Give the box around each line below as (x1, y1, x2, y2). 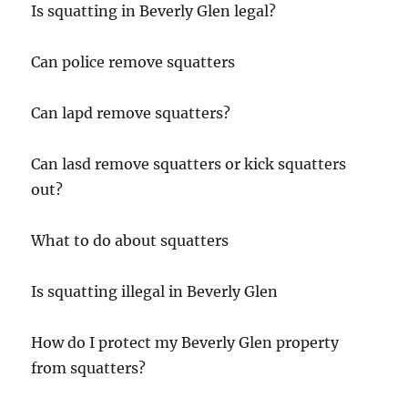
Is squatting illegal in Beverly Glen (31, 282, 279, 301)
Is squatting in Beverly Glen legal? (31, 2, 277, 21)
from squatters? (31, 359, 147, 378)
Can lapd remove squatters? (31, 104, 231, 123)
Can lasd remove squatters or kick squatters (31, 155, 347, 174)
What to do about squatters (31, 231, 229, 250)
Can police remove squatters (31, 53, 236, 72)
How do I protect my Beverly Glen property (31, 333, 340, 352)
